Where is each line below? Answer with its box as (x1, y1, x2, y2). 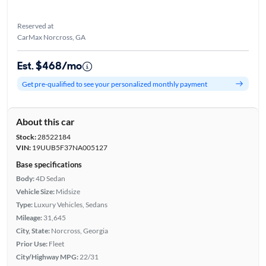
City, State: (15, 226, 50, 236)
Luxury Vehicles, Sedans (33, 200, 107, 210)
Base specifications (15, 160, 82, 170)
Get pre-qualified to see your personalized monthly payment (21, 79, 207, 88)
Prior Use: (15, 239, 47, 249)
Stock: (15, 132, 36, 142)
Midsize (55, 187, 80, 197)
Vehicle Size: (15, 187, 55, 197)
